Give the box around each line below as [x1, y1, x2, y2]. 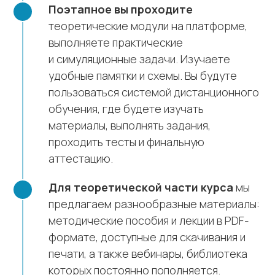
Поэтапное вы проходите [48, 2, 193, 17]
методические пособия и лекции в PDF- [48, 213, 249, 228]
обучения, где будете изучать [48, 101, 204, 117]
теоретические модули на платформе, [48, 18, 247, 34]
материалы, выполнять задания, [48, 118, 211, 133]
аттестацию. [48, 151, 113, 166]
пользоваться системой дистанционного [48, 85, 259, 100]
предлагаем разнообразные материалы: [48, 196, 260, 212]
